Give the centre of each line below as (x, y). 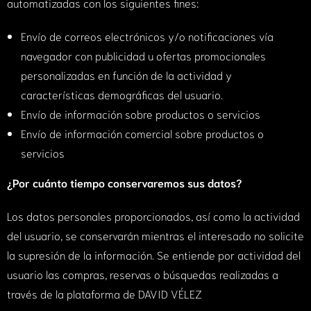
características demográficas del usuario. (122, 94)
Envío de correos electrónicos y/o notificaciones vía (147, 36)
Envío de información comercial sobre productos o (142, 133)
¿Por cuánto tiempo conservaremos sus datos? (124, 183)
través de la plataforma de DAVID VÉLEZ (104, 294)
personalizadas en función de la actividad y (126, 75)
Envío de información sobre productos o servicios (142, 114)
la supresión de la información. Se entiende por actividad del (154, 255)
